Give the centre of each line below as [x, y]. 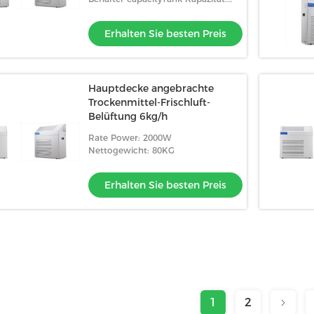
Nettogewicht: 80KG [131, 150]
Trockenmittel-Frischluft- [149, 102]
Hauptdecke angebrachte [151, 88]
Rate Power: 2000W [130, 138]
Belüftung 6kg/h [128, 116]
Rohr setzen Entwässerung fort [155, 12]
